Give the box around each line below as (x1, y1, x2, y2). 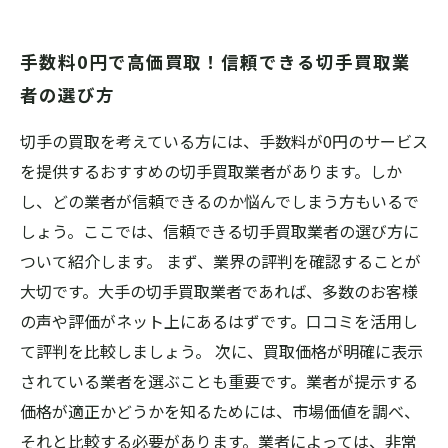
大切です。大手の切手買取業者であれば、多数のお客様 (20, 279, 418, 303)
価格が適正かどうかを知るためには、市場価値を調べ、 (20, 399, 420, 423)
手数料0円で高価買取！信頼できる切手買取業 (20, 49, 411, 74)
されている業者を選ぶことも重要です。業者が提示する (20, 369, 418, 393)
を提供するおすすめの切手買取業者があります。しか (20, 159, 402, 183)
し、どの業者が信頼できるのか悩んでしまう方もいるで (20, 189, 419, 213)
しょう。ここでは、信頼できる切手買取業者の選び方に (20, 219, 419, 243)
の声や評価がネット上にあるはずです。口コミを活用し (20, 309, 418, 333)
